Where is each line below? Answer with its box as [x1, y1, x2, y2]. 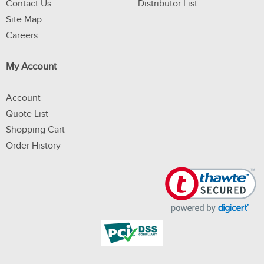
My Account [6, 61, 57, 73]
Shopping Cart [6, 124, 65, 136]
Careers [6, 29, 38, 42]
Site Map [6, 14, 42, 26]
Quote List [6, 108, 48, 120]
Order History [6, 140, 61, 152]
